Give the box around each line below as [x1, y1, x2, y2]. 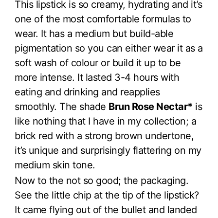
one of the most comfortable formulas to [15, 13, 191, 25]
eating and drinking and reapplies [15, 86, 160, 98]
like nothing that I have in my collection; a [15, 115, 196, 127]
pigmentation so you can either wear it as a [15, 42, 203, 54]
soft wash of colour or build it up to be [15, 56, 181, 69]
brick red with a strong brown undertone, [15, 129, 194, 142]
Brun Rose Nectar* [109, 100, 193, 112]
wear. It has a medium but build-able [15, 27, 173, 39]
